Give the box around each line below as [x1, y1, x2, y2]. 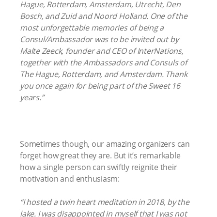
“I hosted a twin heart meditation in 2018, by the [20, 197, 189, 208]
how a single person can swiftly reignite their [20, 162, 177, 173]
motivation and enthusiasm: [20, 173, 120, 185]
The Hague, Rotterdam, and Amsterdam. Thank [20, 69, 187, 80]
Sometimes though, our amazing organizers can [20, 139, 190, 150]
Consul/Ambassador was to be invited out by [20, 34, 179, 45]
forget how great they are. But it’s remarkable [20, 150, 181, 161]
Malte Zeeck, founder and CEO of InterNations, [20, 46, 184, 57]
